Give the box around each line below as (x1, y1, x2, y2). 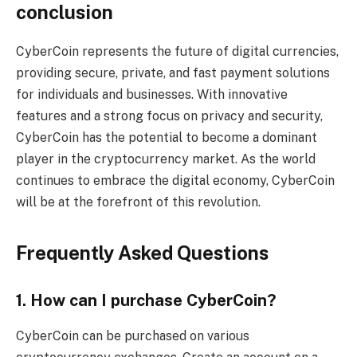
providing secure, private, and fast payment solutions (16, 65, 330, 81)
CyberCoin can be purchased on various (16, 328, 249, 343)
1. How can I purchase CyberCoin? (16, 291, 277, 311)
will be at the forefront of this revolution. (16, 194, 261, 210)
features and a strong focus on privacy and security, (16, 108, 323, 124)
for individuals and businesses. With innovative (16, 87, 288, 103)
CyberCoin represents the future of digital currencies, (16, 44, 339, 60)
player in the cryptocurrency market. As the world (16, 151, 316, 167)
